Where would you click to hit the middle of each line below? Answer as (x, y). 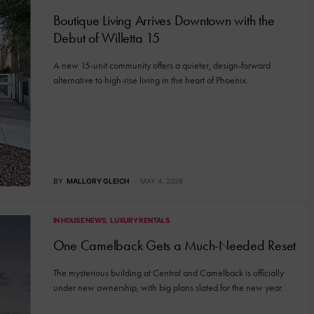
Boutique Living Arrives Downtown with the (164, 20)
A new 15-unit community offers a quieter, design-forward (162, 66)
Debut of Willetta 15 (106, 38)
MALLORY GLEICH (97, 180)
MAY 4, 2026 (161, 180)
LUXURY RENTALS (140, 220)
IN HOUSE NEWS (80, 220)
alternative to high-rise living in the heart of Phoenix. (150, 80)
